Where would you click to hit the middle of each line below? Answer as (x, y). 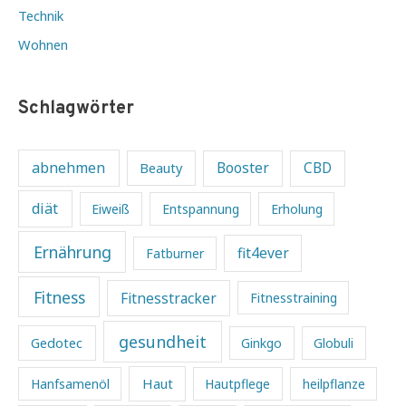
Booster (243, 169)
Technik (41, 15)
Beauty (162, 168)
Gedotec (57, 343)
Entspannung (200, 209)
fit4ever (263, 253)
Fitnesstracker (169, 298)
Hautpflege (238, 384)
